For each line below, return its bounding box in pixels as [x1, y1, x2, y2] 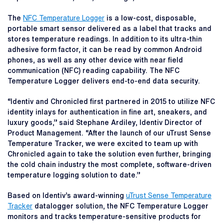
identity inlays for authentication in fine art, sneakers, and [7, 108, 207, 116]
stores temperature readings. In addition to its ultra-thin [7, 35, 202, 43]
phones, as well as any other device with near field [7, 56, 183, 64]
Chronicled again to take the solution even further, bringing [7, 150, 211, 158]
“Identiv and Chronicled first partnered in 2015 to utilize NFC [7, 98, 215, 105]
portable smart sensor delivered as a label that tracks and [7, 25, 211, 32]
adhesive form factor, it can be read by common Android [7, 46, 202, 53]
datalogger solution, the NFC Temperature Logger [32, 202, 208, 210]
